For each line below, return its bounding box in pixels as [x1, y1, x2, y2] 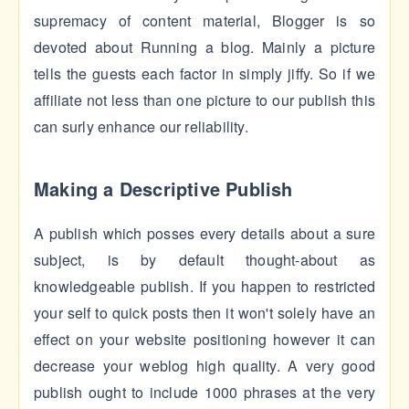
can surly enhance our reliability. [34, 116, 248, 138]
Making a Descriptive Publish [34, 175, 293, 203]
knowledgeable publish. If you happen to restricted [34, 276, 375, 298]
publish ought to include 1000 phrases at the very [34, 382, 375, 404]
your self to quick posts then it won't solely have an [34, 302, 375, 324]
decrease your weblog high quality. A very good [34, 355, 375, 377]
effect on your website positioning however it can [34, 329, 375, 351]
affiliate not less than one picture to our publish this [34, 89, 375, 111]
